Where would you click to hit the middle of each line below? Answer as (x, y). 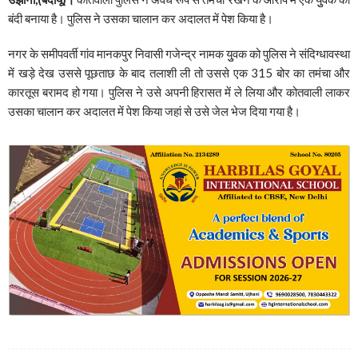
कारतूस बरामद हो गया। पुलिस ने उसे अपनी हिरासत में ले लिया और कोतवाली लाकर (179, 91)
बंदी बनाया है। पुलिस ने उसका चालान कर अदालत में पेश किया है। (141, 18)
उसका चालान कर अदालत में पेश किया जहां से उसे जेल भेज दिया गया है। (154, 111)
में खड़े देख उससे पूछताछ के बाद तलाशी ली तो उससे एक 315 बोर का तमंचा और (179, 72)
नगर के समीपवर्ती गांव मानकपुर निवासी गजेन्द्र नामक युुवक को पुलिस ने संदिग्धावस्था (179, 53)
